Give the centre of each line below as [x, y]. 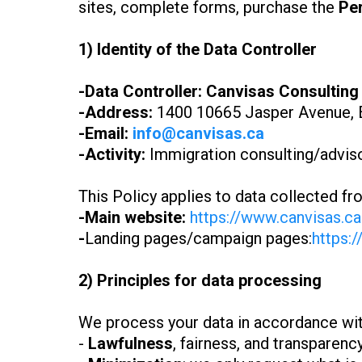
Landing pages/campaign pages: [198, 239]
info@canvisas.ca [198, 134]
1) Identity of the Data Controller [198, 50]
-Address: [116, 113]
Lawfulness [130, 344]
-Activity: [112, 155]
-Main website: [132, 218]
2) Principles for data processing [200, 281]
